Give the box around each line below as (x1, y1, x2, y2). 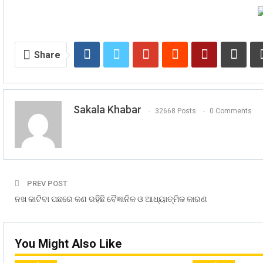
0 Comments (210, 106, 252, 115)
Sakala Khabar (73, 103, 141, 116)
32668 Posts (155, 106, 196, 115)
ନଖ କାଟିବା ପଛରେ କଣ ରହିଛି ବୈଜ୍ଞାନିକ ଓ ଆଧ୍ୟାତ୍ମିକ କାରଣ (15, 194, 207, 204)
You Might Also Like (15, 237, 122, 251)
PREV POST (25, 179, 68, 188)
